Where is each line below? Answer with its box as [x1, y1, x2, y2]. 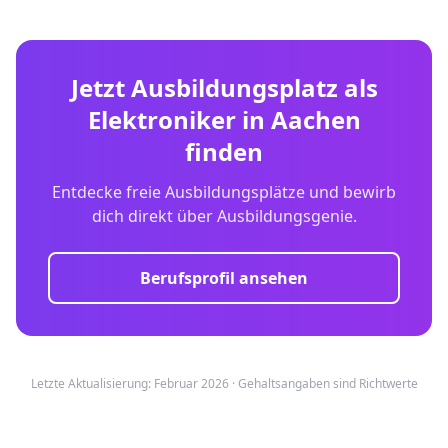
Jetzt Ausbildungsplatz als [70, 71, 378, 104]
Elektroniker [87, 103, 236, 136]
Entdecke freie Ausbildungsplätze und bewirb [52, 181, 396, 203]
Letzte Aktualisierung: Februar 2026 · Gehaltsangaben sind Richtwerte [30, 375, 418, 392]
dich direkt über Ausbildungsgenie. [91, 205, 357, 227]
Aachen [270, 103, 361, 136]
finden [185, 135, 263, 168]
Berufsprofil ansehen [140, 267, 308, 289]
